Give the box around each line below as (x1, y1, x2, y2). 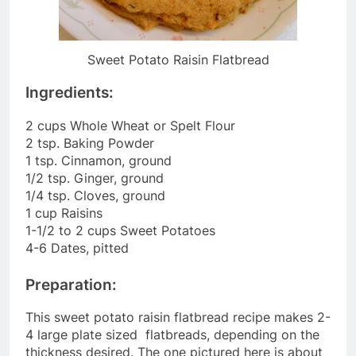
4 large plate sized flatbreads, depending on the (25, 327, 319, 343)
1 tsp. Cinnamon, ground (25, 152, 172, 168)
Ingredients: (25, 83, 114, 102)
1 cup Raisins (25, 204, 103, 221)
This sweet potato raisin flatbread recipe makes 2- (25, 309, 331, 326)
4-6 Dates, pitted (25, 239, 129, 256)
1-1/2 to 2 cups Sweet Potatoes (25, 222, 215, 238)
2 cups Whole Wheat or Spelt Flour (25, 117, 235, 133)
